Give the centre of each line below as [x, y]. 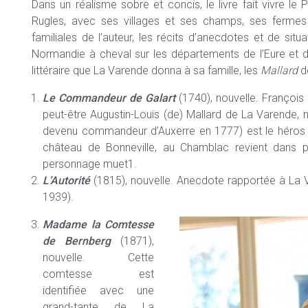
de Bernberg [77, 241]
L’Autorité [66, 180]
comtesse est [98, 274]
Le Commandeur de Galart [109, 98]
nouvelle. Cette [98, 257]
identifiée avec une [98, 290]
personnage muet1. [90, 164]
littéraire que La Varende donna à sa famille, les [146, 70]
